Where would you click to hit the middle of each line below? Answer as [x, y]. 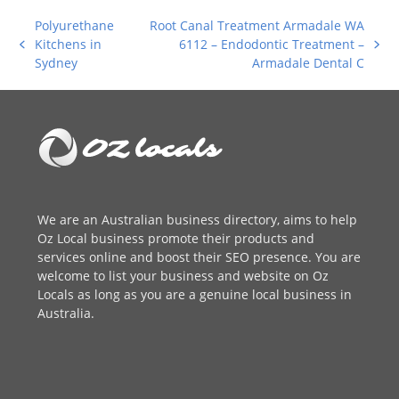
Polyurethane [74, 26]
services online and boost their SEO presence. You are [199, 257]
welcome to [73, 276]
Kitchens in [68, 45]
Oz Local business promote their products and [176, 239]
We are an [70, 220]
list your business [162, 276]
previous [45, 53]
